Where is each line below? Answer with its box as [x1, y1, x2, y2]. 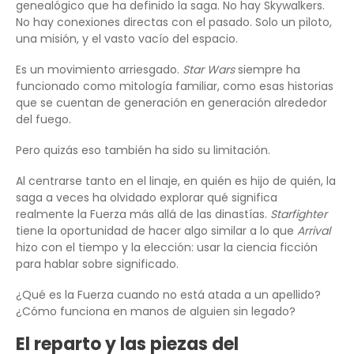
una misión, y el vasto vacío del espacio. [16, 31, 238, 47]
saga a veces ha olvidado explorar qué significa [16, 190, 277, 206]
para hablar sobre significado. [16, 256, 179, 273]
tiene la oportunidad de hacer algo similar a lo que [16, 223, 297, 239]
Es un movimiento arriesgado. [16, 62, 183, 78]
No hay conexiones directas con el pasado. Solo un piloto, [16, 14, 332, 31]
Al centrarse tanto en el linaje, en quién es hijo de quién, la [16, 173, 336, 190]
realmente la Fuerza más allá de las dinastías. [16, 206, 270, 223]
